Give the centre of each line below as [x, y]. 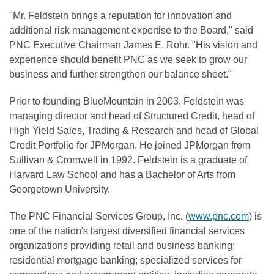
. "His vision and [222, 45]
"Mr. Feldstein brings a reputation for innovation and [120, 16]
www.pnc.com [219, 217]
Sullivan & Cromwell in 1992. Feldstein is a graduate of [128, 160]
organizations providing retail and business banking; [122, 246]
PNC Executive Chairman [66, 45]
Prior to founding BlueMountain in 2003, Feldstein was [127, 102]
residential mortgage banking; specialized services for [125, 261]
